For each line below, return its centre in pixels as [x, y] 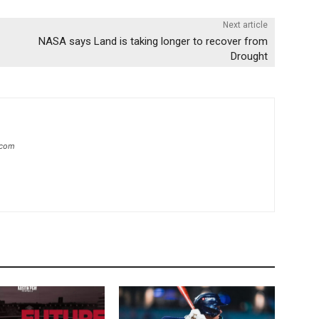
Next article [245, 25]
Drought [249, 56]
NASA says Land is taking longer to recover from [153, 41]
